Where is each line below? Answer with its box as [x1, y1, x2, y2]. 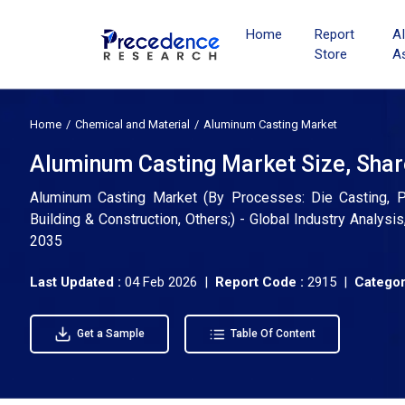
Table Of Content [228, 327, 316, 341]
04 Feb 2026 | [125, 274, 215, 290]
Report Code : [215, 274, 304, 290]
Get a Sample [73, 327, 145, 340]
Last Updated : [30, 274, 125, 290]
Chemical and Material [75, 118, 190, 131]
